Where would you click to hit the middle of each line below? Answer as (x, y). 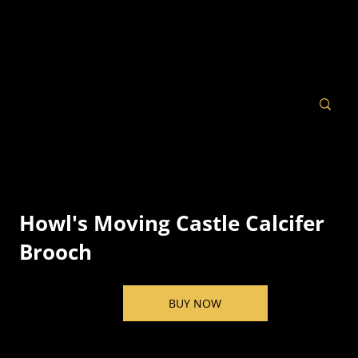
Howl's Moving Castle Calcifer (172, 223)
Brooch (56, 252)
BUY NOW (195, 304)
